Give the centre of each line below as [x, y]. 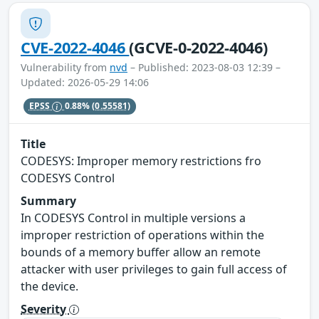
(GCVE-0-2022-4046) [198, 48]
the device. [49, 286]
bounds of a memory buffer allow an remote [141, 252]
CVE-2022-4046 [75, 48]
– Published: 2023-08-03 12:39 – [204, 68]
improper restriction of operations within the [142, 235]
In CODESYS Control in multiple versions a [133, 218]
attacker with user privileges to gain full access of [154, 269]
